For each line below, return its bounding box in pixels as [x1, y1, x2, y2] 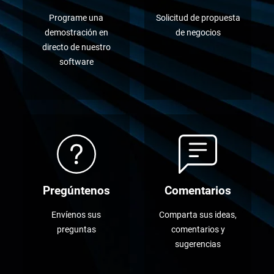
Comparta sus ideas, [159, 210, 237, 221]
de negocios [175, 28, 221, 39]
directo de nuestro [42, 42, 111, 53]
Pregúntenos [42, 183, 110, 198]
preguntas [56, 224, 96, 235]
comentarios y [171, 224, 225, 235]
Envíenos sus [51, 210, 101, 221]
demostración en [44, 28, 108, 39]
